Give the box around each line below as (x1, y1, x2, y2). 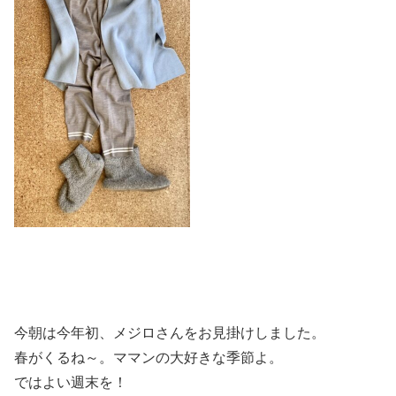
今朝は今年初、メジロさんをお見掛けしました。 (14, 325, 325, 341)
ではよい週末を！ (14, 375, 127, 391)
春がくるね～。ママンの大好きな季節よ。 (14, 350, 283, 366)
